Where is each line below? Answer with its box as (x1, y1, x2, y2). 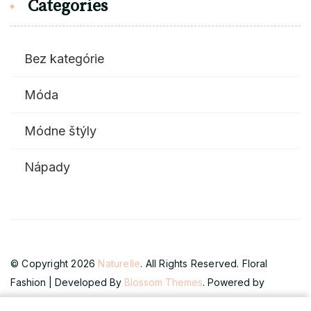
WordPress (10, 294, 61, 307)
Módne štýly (24, 123, 96, 138)
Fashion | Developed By (10, 276, 124, 288)
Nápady (24, 159, 70, 174)
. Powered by (203, 276, 264, 288)
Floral (242, 257, 267, 269)
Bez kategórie (24, 51, 104, 66)
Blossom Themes (124, 276, 203, 288)
